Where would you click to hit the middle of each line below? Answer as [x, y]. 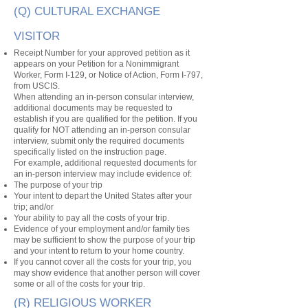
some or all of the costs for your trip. [79, 284]
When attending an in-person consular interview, [104, 97]
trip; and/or [34, 207]
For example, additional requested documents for [105, 163]
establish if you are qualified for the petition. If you [106, 119]
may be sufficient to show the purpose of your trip [104, 240]
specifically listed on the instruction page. [90, 152]
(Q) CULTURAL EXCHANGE [87, 11]
